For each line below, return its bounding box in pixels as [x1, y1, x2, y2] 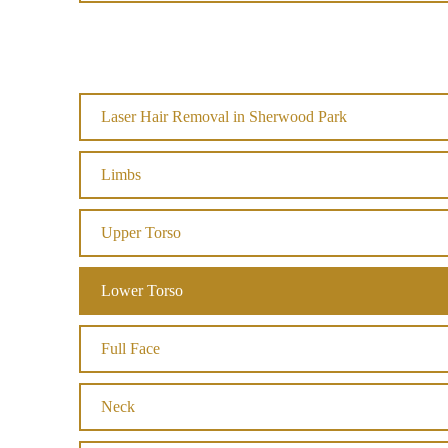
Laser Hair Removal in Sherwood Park [101, 108, 347, 125]
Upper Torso [101, 224, 181, 241]
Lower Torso [101, 282, 183, 299]
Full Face [101, 340, 160, 357]
